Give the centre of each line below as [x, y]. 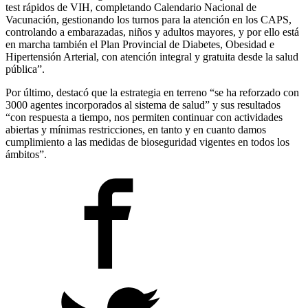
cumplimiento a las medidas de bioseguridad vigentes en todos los [147, 142]
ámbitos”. [26, 155]
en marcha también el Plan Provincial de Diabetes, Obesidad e [140, 45]
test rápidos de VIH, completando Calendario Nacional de [131, 8]
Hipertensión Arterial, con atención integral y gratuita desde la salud [152, 57]
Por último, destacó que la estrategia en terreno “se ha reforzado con [152, 93]
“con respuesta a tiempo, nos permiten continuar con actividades [144, 118]
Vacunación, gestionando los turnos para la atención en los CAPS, [148, 20]
